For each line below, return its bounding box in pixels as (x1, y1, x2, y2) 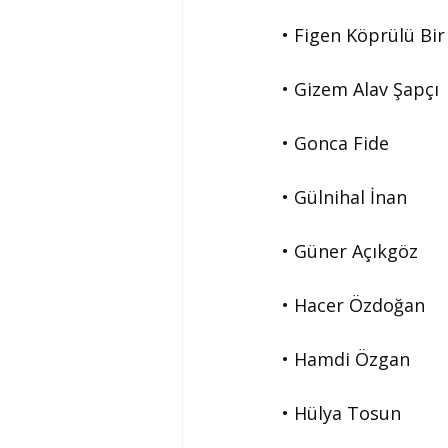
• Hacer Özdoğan (282, 293, 425, 317)
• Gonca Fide (282, 131, 389, 155)
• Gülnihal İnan (282, 185, 407, 209)
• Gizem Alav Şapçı (282, 77, 439, 101)
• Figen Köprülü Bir (282, 23, 445, 47)
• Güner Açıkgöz (282, 239, 418, 263)
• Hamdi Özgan (282, 347, 410, 371)
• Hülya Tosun (282, 401, 401, 425)
